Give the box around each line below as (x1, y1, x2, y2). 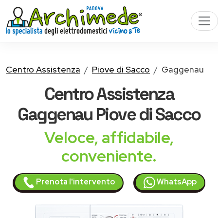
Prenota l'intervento (35, 177, 115, 187)
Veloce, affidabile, (44, 127, 174, 148)
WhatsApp (155, 177, 197, 187)
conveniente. (61, 145, 157, 166)
